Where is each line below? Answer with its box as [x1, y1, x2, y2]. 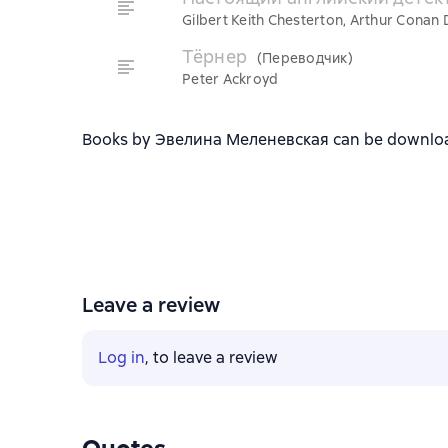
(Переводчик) [256, 49, 353, 67]
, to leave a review [145, 347, 278, 368]
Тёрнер [182, 45, 247, 68]
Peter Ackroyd [182, 70, 279, 88]
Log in [98, 347, 145, 368]
